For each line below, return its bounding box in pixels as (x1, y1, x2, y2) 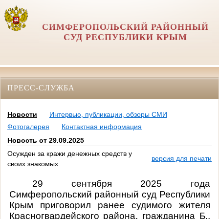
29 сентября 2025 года (32, 178, 210, 189)
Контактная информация (62, 123, 142, 131)
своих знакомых (7, 160, 58, 168)
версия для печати (152, 154, 212, 163)
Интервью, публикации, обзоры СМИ (49, 110, 167, 119)
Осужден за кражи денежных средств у (7, 150, 132, 158)
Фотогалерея (7, 123, 49, 131)
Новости (7, 110, 37, 119)
